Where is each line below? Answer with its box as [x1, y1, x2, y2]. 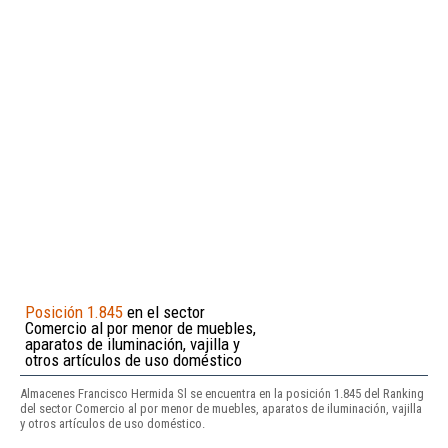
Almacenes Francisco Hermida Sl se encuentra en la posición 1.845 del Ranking [20, 385, 424, 401]
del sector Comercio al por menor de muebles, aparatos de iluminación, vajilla [20, 400, 422, 416]
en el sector [123, 301, 205, 322]
